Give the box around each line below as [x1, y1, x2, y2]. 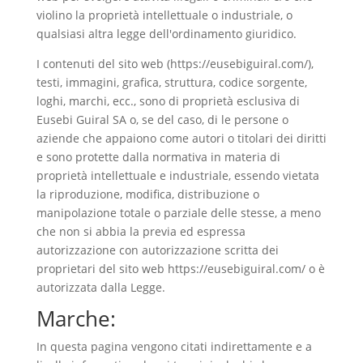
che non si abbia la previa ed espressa [36, 224, 246, 239]
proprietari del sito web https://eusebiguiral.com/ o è [36, 261, 325, 276]
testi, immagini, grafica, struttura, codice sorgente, [36, 75, 307, 90]
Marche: [36, 304, 116, 333]
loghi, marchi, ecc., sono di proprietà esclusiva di [36, 93, 300, 109]
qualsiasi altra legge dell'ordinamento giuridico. [36, 26, 297, 41]
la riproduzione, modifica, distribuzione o [36, 186, 259, 202]
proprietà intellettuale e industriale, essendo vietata [36, 168, 319, 183]
